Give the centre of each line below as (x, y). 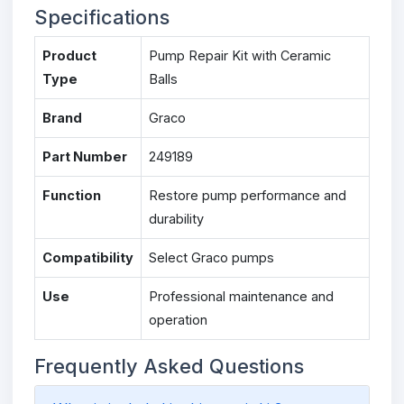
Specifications (102, 17)
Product (69, 55)
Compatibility (88, 257)
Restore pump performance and (248, 195)
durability (176, 218)
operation (178, 319)
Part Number (85, 156)
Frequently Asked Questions (169, 366)
